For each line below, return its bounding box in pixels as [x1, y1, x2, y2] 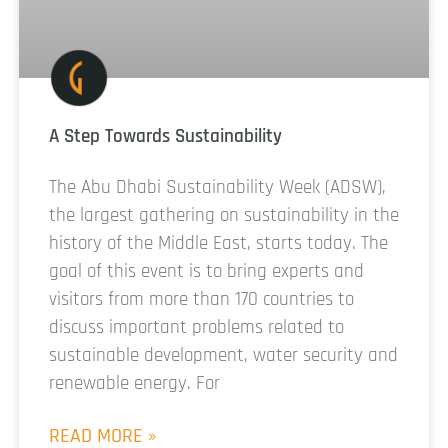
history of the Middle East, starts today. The [49, 231, 388, 257]
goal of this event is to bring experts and [49, 259, 364, 285]
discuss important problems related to [49, 315, 344, 341]
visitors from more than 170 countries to [49, 287, 354, 313]
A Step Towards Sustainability [49, 124, 282, 150]
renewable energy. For [49, 371, 220, 397]
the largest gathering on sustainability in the [49, 203, 399, 229]
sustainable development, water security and [49, 343, 398, 369]
